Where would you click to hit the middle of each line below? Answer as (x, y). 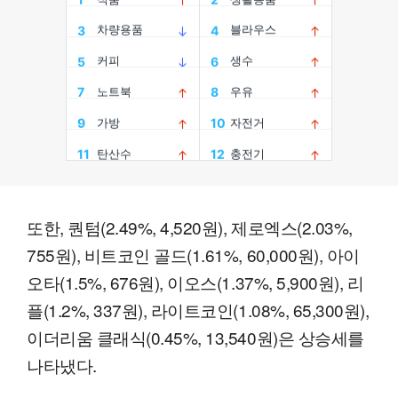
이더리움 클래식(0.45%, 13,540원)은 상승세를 (195, 337)
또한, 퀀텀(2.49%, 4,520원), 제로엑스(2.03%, (190, 227)
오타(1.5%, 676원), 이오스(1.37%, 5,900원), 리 (195, 282)
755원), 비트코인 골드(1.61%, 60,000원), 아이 (193, 254)
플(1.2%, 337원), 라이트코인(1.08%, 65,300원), (198, 309)
